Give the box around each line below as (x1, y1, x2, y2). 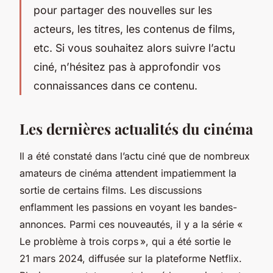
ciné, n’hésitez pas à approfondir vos (34, 60, 221, 73)
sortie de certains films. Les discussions (19, 183, 202, 196)
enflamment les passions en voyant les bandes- (19, 200, 237, 213)
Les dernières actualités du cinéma (19, 118, 253, 138)
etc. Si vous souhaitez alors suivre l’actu (34, 41, 235, 54)
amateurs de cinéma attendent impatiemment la (19, 166, 236, 179)
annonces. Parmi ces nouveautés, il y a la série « (19, 218, 244, 230)
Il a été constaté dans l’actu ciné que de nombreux (19, 149, 250, 162)
